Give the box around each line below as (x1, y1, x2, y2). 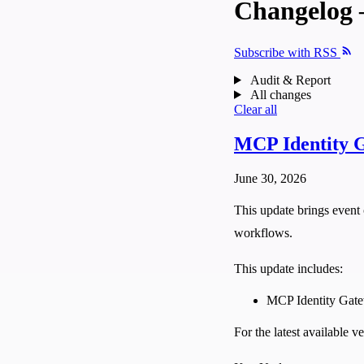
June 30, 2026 (234, 171, 306, 185)
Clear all (234, 102, 277, 116)
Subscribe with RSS (234, 45, 340, 59)
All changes (249, 87, 311, 102)
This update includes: (234, 261, 343, 275)
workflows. (234, 225, 292, 240)
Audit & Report (249, 72, 331, 87)
